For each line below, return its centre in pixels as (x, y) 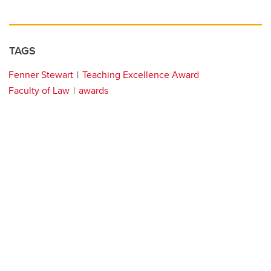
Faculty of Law (39, 91)
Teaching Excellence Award (141, 75)
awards (93, 91)
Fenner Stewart (41, 75)
